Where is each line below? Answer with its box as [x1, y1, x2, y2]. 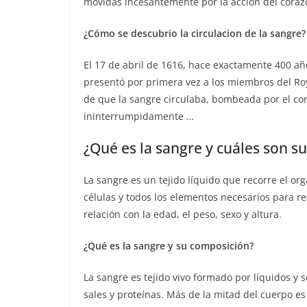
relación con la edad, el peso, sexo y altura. [84, 208, 282, 221]
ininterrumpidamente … [84, 110, 194, 123]
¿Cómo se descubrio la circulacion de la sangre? [84, 27, 306, 40]
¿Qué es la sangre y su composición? [84, 239, 254, 252]
